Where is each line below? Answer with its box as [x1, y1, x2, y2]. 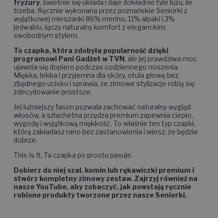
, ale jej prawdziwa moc [125, 63, 197, 72]
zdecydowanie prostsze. [14, 96, 92, 105]
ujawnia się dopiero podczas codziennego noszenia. [14, 72, 179, 80]
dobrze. [14, 145, 37, 153]
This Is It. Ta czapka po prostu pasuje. [14, 160, 133, 168]
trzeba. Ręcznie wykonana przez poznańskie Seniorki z [14, 15, 187, 24]
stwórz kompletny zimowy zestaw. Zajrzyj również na [14, 183, 198, 192]
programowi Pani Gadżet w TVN [14, 63, 125, 72]
